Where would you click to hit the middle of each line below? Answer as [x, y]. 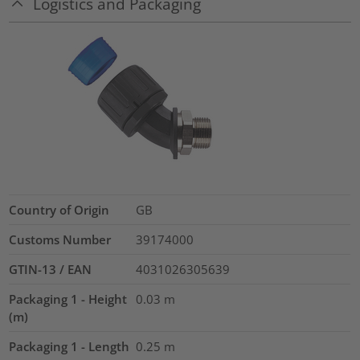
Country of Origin [59, 210]
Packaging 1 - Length [70, 347]
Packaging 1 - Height [68, 299]
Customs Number [60, 240]
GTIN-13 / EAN [51, 270]
